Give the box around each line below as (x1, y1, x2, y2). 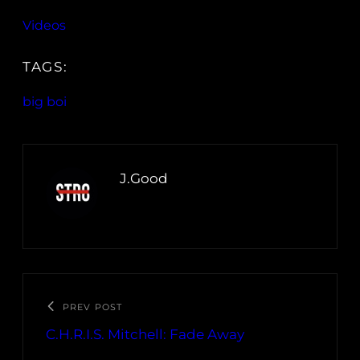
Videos (22, 18, 66, 34)
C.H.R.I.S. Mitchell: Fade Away (46, 326, 244, 343)
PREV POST (63, 301, 122, 313)
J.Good (120, 170, 168, 187)
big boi (22, 94, 67, 110)
